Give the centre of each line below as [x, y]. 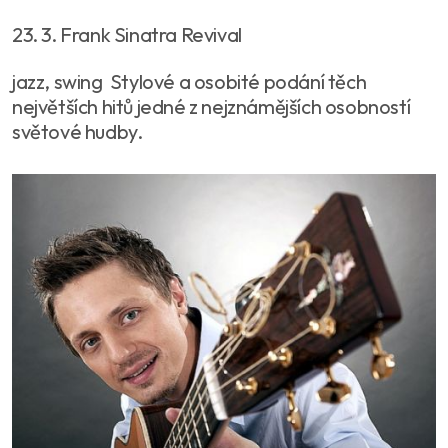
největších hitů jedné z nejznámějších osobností [211, 106]
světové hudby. [77, 131]
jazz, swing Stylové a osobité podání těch [189, 81]
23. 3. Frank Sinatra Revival [127, 34]
